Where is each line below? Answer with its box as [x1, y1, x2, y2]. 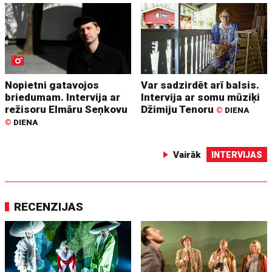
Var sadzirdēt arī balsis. [141, 79, 260, 92]
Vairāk [172, 149, 201, 161]
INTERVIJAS [211, 150, 262, 160]
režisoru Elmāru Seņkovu [5, 103, 128, 116]
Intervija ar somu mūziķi [141, 91, 260, 104]
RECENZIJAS [14, 200, 84, 214]
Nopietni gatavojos [5, 79, 100, 92]
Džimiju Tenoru [141, 103, 217, 116]
